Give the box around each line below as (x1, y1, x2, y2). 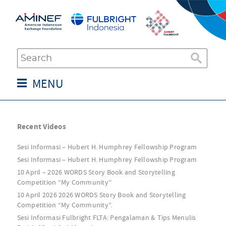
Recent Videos (17, 122, 66, 132)
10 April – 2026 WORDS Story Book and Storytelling (17, 167, 175, 177)
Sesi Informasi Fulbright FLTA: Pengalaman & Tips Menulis (17, 213, 196, 222)
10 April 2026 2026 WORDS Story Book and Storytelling (17, 190, 186, 199)
